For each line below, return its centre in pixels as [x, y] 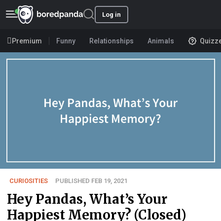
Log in [111, 15]
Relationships [111, 41]
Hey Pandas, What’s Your [87, 199]
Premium [27, 41]
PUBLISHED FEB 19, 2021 [91, 181]
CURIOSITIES [29, 181]
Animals [161, 41]
